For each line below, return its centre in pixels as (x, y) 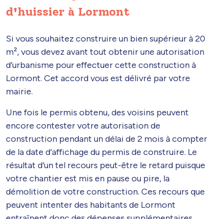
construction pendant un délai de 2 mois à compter (107, 139)
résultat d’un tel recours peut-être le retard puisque (106, 165)
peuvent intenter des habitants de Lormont (91, 205)
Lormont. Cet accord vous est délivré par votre (98, 78)
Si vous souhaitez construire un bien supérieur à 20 (107, 39)
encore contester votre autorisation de (83, 126)
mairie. (19, 92)
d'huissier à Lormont (68, 12)
